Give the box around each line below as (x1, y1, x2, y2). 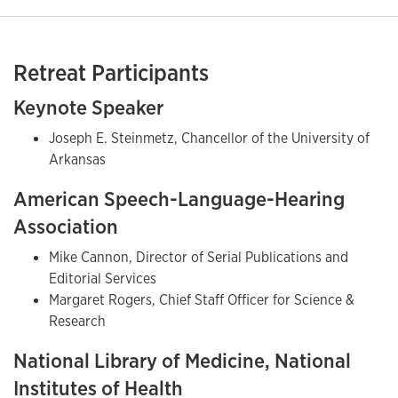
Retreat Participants (13, 58, 209, 89)
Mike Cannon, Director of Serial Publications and (49, 248, 348, 267)
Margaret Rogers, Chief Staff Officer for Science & (49, 291, 354, 310)
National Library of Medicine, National (13, 346, 351, 375)
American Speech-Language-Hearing (13, 185, 345, 213)
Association (13, 212, 118, 241)
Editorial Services (49, 269, 156, 289)
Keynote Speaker (13, 93, 163, 122)
